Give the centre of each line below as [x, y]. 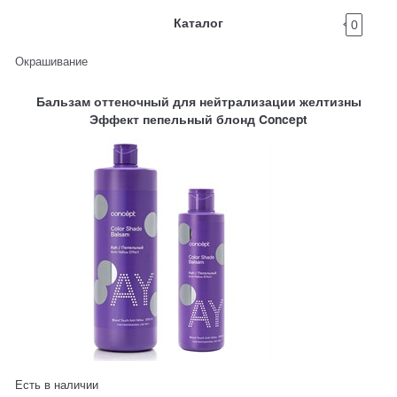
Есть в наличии [57, 385]
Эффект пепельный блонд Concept [198, 119]
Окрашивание [52, 60]
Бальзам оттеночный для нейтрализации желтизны [198, 101]
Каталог [198, 22]
